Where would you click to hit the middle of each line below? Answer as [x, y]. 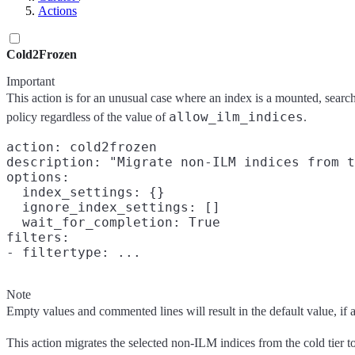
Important [31, 81]
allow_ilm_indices [236, 117]
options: [38, 177]
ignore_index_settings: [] [113, 207]
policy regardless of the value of [88, 117]
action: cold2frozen [82, 147]
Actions [57, 11]
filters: [38, 237]
